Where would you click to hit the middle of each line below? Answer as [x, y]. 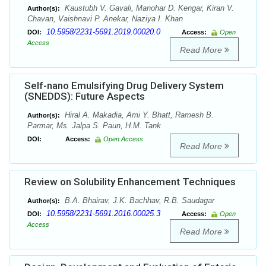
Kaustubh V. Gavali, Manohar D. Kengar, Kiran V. [148, 8]
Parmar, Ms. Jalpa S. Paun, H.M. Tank [94, 126]
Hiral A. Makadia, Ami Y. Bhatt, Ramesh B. [138, 115]
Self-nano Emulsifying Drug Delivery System [124, 86]
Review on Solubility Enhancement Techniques [130, 182]
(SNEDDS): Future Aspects [85, 96]
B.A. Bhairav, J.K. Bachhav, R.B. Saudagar [138, 201]
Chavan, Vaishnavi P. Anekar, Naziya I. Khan [105, 19]
